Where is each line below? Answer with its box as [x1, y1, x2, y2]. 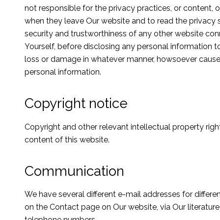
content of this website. [25, 135, 110, 144]
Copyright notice [25, 95, 128, 111]
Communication [25, 163, 124, 179]
